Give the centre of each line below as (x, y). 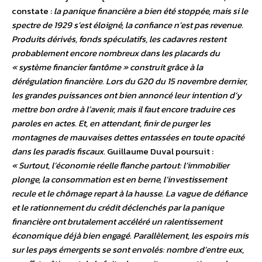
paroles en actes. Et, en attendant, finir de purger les (111, 123)
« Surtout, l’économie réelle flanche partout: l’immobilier (120, 166)
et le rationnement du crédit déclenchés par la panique (118, 208)
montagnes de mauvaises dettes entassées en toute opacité (128, 137)
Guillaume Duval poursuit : (159, 151)
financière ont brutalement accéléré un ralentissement (117, 222)
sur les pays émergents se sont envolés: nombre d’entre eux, (128, 250)
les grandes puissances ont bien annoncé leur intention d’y (127, 95)
